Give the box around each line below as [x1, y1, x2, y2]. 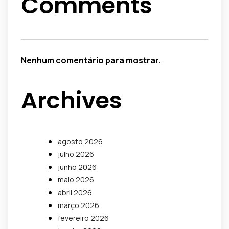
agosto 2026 [58, 136, 103, 146]
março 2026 [58, 200, 99, 210]
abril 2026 [58, 187, 92, 197]
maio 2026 [58, 174, 94, 185]
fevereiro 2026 [58, 213, 109, 223]
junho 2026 [58, 162, 97, 172]
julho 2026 [58, 149, 94, 159]
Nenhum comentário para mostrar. [21, 54, 161, 66]
